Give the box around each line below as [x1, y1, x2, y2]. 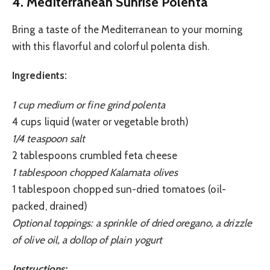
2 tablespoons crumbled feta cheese [12, 149, 177, 162]
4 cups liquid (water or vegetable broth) [12, 115, 189, 128]
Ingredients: [12, 69, 67, 82]
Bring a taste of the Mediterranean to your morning [12, 24, 243, 36]
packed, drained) [12, 199, 88, 212]
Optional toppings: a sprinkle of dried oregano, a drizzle [12, 216, 252, 229]
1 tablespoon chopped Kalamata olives [12, 166, 178, 178]
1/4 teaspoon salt [12, 132, 86, 145]
